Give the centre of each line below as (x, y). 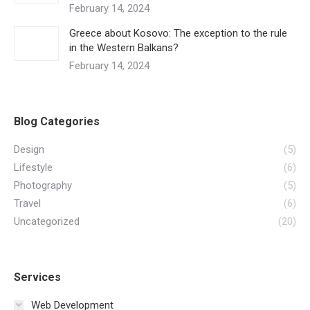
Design (29, 149)
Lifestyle (33, 167)
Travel (27, 203)
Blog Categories (57, 121)
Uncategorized (47, 221)
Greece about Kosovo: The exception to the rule (178, 33)
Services (37, 277)
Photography (43, 185)
